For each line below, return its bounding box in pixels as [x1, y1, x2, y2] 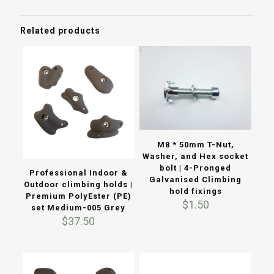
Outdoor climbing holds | [24, 179, 133, 189]
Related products [20, 25, 100, 35]
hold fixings [169, 187, 222, 196]
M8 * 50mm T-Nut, [157, 140, 234, 150]
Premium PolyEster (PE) [25, 191, 131, 201]
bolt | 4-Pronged [160, 163, 231, 173]
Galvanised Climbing [149, 175, 242, 185]
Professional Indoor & [29, 168, 128, 177]
